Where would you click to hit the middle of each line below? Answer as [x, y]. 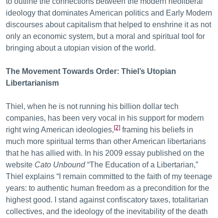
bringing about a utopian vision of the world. [82, 48]
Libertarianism [33, 83]
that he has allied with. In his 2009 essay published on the [105, 153]
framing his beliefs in [157, 130]
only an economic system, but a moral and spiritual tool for [105, 36]
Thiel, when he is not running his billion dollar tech [92, 106]
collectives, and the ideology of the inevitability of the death [107, 211]
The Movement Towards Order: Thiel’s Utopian [91, 71]
